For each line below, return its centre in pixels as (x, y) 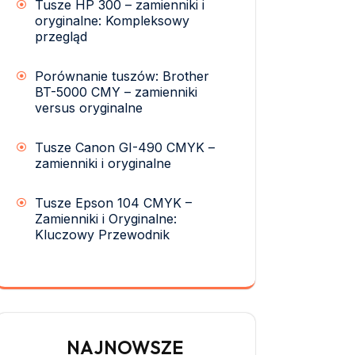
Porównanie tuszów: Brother (122, 76)
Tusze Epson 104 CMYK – (113, 202)
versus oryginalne (89, 107)
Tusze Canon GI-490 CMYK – (125, 147)
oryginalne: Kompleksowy (112, 20)
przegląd (61, 36)
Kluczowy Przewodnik (102, 234)
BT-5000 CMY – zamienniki (116, 92)
